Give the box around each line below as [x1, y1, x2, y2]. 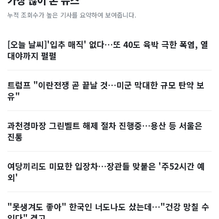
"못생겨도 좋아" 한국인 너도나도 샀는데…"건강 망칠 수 [7, 200, 209, 213]
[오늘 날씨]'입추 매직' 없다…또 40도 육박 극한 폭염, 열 [7, 38, 208, 50]
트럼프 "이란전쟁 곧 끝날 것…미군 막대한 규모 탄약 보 [7, 79, 204, 91]
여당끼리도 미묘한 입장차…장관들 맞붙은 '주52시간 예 [7, 160, 205, 172]
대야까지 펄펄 [7, 49, 57, 62]
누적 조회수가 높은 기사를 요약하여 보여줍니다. [7, 10, 136, 20]
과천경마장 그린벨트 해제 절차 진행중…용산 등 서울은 [7, 119, 202, 131]
